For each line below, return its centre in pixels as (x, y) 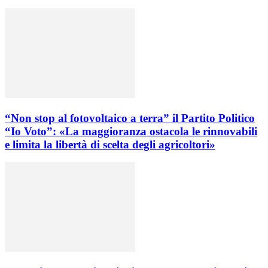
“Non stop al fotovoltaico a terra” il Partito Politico (130, 118)
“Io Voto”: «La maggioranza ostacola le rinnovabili (131, 131)
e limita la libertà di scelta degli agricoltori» (110, 144)
